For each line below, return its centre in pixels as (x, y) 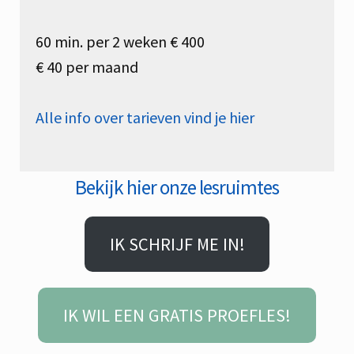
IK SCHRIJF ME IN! (177, 245)
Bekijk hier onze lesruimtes (177, 188)
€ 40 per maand (87, 66)
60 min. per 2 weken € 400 (120, 41)
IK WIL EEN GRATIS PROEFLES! (177, 316)
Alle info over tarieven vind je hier (145, 118)
